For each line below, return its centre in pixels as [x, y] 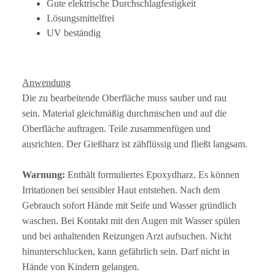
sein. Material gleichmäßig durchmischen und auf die [124, 114]
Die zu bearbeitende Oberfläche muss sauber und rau [124, 98]
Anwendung [46, 83]
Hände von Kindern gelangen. [81, 267]
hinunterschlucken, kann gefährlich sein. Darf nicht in [126, 252]
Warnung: [44, 175]
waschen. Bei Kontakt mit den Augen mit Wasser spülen [131, 221]
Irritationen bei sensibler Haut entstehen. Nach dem [121, 190]
